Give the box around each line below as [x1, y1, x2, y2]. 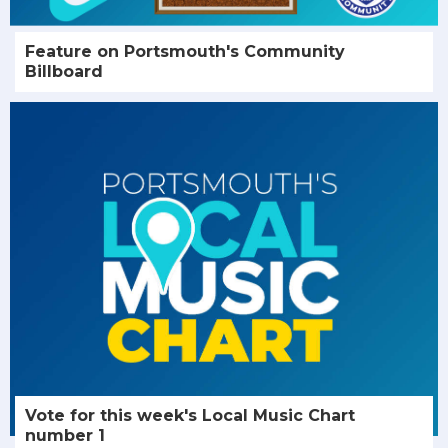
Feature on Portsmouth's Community [25, 42, 345, 62]
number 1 [25, 426, 105, 446]
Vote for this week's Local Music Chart [25, 406, 355, 426]
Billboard [25, 62, 103, 82]
